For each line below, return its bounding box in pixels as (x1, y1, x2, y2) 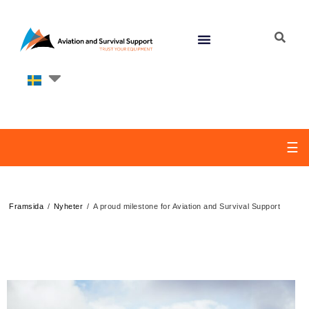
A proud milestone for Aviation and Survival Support (92, 202, 280, 210)
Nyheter (53, 202, 83, 210)
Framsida (9, 202, 43, 210)
